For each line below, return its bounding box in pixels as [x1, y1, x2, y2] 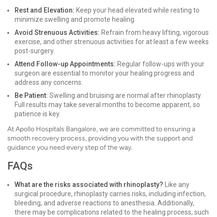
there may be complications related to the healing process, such [15, 208, 209, 216]
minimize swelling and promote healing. [15, 15, 136, 23]
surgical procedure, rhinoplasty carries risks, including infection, [15, 190, 206, 198]
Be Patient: [15, 92, 48, 99]
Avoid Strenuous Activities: [15, 29, 100, 36]
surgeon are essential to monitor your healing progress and [15, 69, 194, 77]
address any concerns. [15, 78, 83, 86]
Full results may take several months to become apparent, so [15, 101, 200, 108]
